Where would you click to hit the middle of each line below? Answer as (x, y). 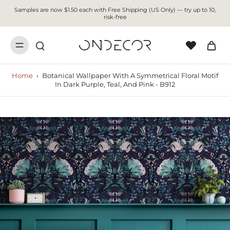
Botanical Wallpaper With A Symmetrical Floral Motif (130, 76)
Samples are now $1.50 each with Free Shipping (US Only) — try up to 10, (115, 10)
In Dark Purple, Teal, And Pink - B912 (115, 84)
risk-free (115, 17)
